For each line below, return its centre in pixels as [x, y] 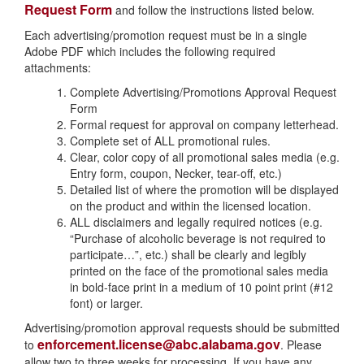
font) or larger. [106, 303]
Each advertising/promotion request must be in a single [166, 35]
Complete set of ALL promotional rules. [170, 141]
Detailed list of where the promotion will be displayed [204, 189]
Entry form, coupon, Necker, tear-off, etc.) [176, 173]
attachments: [58, 67]
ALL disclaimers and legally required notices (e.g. [196, 222]
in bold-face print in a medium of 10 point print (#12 [201, 287]
